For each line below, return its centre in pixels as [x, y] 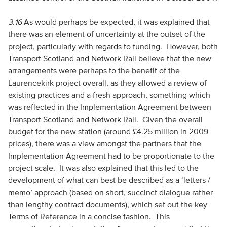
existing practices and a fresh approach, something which [109, 95]
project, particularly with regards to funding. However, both [113, 46]
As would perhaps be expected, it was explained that [117, 22]
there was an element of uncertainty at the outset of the [106, 34]
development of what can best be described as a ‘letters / [109, 180]
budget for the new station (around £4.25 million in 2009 [108, 131]
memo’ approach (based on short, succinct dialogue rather [110, 192]
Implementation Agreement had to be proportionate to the [111, 156]
